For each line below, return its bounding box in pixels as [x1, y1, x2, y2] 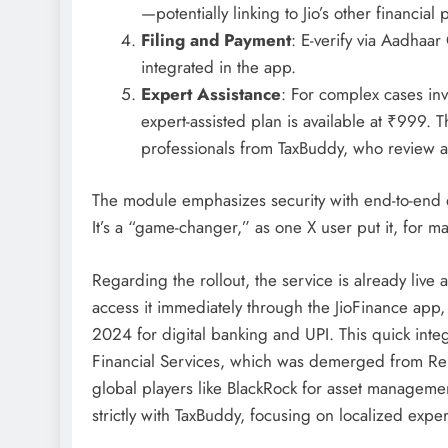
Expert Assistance [140, 81, 281, 106]
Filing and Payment [140, 27, 291, 52]
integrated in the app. [140, 54, 296, 79]
